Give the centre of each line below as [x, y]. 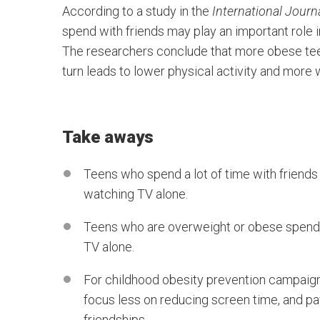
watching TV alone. [136, 194]
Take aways [108, 137]
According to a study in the [137, 11]
